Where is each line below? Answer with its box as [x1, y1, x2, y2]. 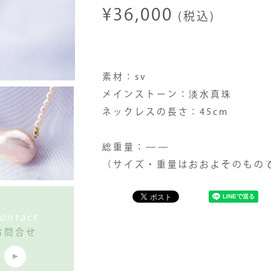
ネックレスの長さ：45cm [102, 106, 229, 119]
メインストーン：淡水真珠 [102, 88, 233, 102]
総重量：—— [102, 141, 170, 154]
